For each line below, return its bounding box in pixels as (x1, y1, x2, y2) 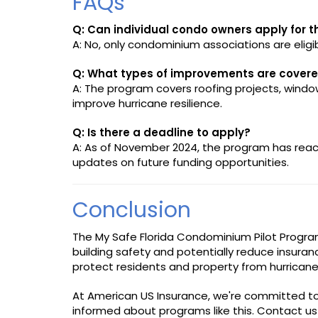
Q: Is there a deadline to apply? (72, 124, 251, 140)
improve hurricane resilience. (72, 95, 222, 111)
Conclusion (72, 194, 191, 225)
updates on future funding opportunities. (72, 154, 289, 170)
